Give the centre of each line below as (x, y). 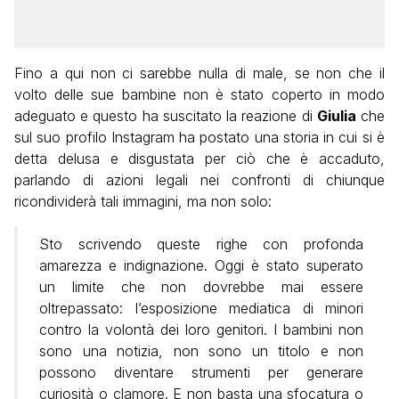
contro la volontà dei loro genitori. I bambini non (201, 329)
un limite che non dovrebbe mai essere (201, 286)
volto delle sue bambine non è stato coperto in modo (199, 94)
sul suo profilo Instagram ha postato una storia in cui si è (199, 137)
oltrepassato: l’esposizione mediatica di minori (201, 308)
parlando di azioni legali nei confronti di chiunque (199, 179)
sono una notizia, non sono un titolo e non (201, 350)
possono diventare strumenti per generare (201, 372)
